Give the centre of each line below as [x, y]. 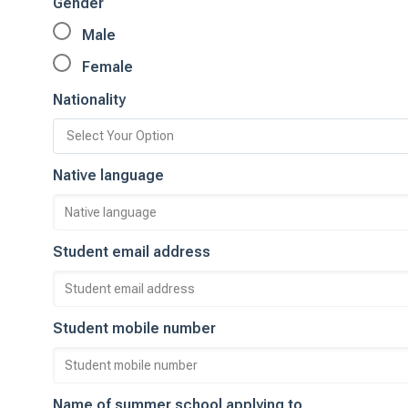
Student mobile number [134, 328]
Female [106, 67]
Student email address [132, 252]
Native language [108, 175]
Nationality [89, 100]
